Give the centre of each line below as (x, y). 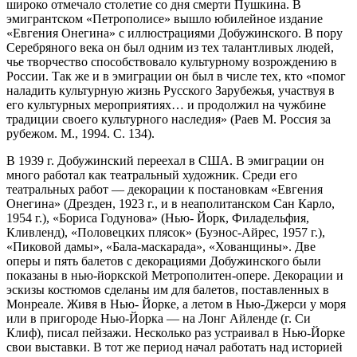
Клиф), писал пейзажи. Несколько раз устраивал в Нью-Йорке (176, 332)
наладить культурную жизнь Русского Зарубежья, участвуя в (171, 90)
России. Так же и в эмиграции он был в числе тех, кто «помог (176, 76)
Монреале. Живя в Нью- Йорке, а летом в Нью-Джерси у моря (176, 304)
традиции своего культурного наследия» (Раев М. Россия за (169, 119)
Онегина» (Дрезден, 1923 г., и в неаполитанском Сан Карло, (171, 203)
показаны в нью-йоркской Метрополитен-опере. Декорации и (175, 275)
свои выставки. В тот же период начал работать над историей (175, 347)
